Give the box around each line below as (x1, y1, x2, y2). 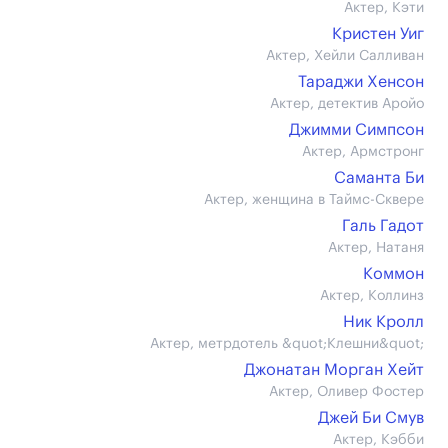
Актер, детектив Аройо (270, 97, 424, 111)
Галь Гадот (342, 218, 424, 234)
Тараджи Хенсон (298, 74, 424, 90)
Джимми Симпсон (289, 122, 424, 138)
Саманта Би (334, 170, 424, 186)
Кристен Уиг (332, 26, 424, 42)
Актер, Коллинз (320, 289, 424, 303)
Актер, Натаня (328, 241, 424, 255)
